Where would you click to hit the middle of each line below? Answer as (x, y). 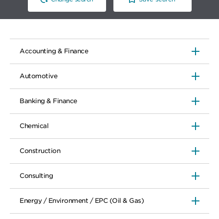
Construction (40, 151)
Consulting (36, 176)
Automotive (38, 76)
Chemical (34, 126)
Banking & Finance (48, 101)
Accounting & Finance (54, 51)
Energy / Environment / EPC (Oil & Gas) (82, 201)
